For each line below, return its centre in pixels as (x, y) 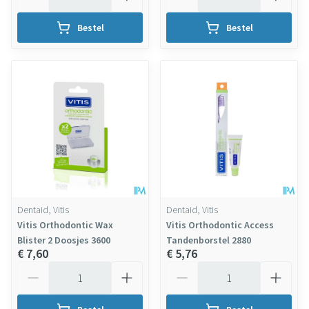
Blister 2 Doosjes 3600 (64, 240)
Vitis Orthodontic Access (220, 225)
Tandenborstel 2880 (209, 240)
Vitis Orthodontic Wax (65, 225)
